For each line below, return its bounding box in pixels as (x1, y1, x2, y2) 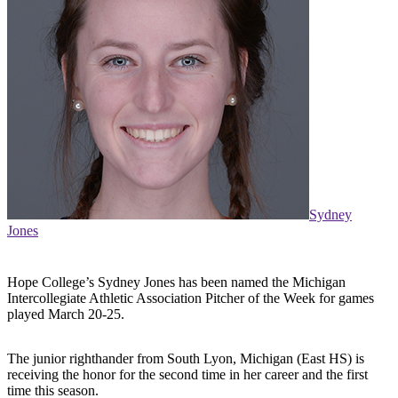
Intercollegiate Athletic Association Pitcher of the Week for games (7, 291, 374, 306)
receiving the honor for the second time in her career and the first (7, 367, 368, 383)
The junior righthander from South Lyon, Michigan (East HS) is (7, 351, 364, 367)
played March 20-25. (7, 306, 124, 322)
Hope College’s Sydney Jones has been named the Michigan (7, 275, 346, 291)
